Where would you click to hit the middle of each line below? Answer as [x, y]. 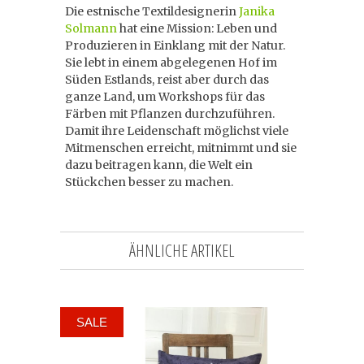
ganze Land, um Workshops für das [165, 97]
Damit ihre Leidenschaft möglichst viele [177, 131]
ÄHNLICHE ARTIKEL [182, 250]
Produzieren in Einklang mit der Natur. [175, 45]
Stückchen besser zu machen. [149, 182]
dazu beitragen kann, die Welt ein [159, 165]
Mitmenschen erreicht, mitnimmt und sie [181, 148]
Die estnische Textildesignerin [152, 11]
